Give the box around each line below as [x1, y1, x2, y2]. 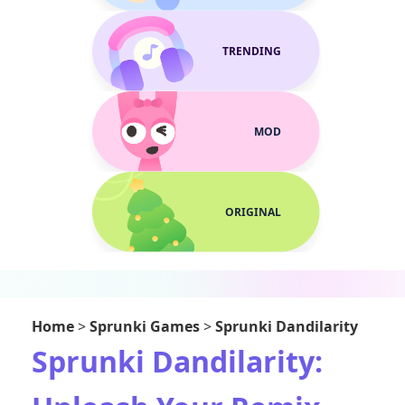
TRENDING [222, 43, 281, 59]
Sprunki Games [89, 316, 200, 336]
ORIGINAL [225, 204, 281, 220]
